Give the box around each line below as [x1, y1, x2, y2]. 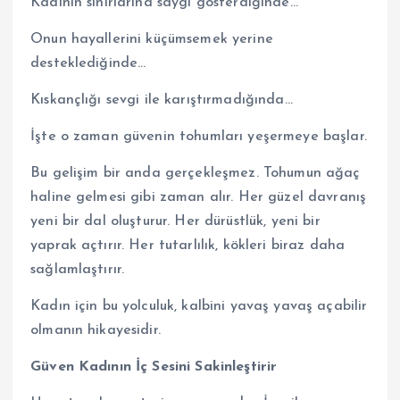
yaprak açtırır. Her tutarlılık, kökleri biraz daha [30, 237, 346, 253]
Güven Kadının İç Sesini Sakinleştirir [30, 360, 278, 375]
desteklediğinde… [30, 55, 146, 71]
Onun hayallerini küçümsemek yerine [30, 31, 273, 46]
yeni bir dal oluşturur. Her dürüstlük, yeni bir [30, 213, 321, 229]
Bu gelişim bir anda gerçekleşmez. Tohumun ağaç [30, 165, 361, 180]
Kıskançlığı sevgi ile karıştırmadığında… [30, 92, 293, 107]
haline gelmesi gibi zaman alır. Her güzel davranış [30, 189, 367, 204]
